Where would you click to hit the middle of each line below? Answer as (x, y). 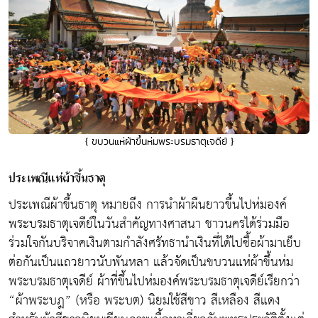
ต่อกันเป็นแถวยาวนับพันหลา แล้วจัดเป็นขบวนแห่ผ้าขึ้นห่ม (151, 263)
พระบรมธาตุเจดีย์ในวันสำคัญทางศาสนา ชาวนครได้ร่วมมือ (149, 224)
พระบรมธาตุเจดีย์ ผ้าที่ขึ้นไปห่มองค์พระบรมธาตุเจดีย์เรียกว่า (154, 282)
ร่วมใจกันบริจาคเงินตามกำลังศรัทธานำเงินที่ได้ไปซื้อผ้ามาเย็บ (155, 243)
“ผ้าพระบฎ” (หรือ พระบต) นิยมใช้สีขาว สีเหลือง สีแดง (144, 301)
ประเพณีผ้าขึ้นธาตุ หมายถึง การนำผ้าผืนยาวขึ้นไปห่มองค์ (148, 205)
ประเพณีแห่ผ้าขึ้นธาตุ (57, 179)
